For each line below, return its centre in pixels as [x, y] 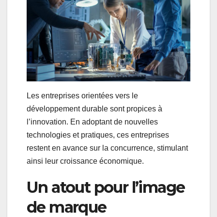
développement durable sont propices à [94, 108]
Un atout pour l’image [106, 187]
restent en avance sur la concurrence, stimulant [107, 148]
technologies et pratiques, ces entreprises [98, 135]
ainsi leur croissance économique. [85, 161]
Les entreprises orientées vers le [82, 95]
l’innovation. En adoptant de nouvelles [92, 122]
